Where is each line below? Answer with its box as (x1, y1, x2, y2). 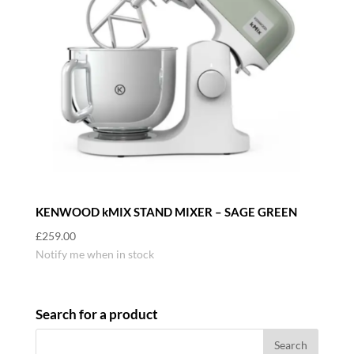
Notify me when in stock (35, 247, 154, 261)
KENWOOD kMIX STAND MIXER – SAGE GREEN (35, 205, 297, 220)
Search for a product (35, 306, 158, 323)
